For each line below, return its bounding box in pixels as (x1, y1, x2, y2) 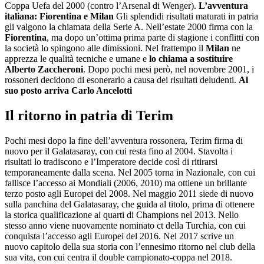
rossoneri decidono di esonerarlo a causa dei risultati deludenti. (5, 74, 239, 85)
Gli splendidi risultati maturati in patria (114, 11, 258, 21)
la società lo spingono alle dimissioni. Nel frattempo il (5, 42, 206, 53)
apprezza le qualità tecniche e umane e (5, 53, 149, 64)
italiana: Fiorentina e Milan (5, 11, 114, 21)
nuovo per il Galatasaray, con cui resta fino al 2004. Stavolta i (5, 146, 233, 156)
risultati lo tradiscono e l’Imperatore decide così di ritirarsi (5, 156, 217, 167)
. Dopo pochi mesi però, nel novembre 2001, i (83, 64, 254, 74)
